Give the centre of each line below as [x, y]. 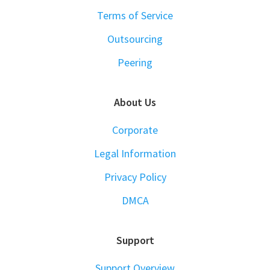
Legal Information [135, 153]
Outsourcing [135, 39]
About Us [135, 102]
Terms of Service [135, 15]
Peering [135, 62]
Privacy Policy [135, 177]
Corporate [135, 130]
